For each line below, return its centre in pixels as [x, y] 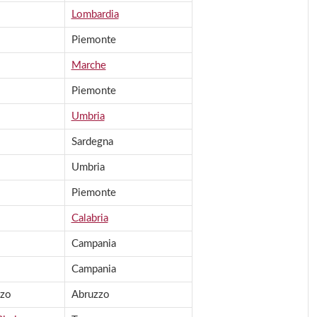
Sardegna [92, 142]
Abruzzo [90, 295]
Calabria [90, 219]
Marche [88, 66]
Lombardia [95, 15]
